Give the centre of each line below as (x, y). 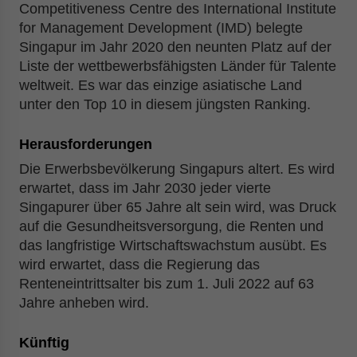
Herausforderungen (86, 144)
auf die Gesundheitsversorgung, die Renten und (171, 226)
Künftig (44, 343)
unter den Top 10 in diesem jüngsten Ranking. (165, 104)
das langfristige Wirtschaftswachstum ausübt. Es (173, 245)
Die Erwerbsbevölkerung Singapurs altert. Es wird (177, 169)
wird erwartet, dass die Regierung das (139, 265)
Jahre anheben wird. (84, 303)
